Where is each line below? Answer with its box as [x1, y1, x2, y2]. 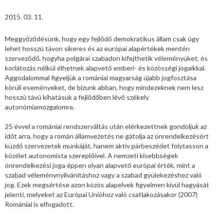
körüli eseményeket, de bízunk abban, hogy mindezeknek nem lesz [5, 83, 203, 92]
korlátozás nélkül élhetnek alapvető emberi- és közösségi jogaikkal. [5, 64, 206, 73]
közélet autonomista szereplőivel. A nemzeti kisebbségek [5, 151, 178, 160]
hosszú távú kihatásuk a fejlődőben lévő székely [5, 93, 149, 102]
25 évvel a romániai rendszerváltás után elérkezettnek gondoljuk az [5, 122, 207, 131]
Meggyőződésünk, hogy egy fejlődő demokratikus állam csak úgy [5, 35, 199, 43]
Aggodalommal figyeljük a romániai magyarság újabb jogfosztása [5, 73, 197, 82]
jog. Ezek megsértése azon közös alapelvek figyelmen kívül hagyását [5, 181, 209, 189]
